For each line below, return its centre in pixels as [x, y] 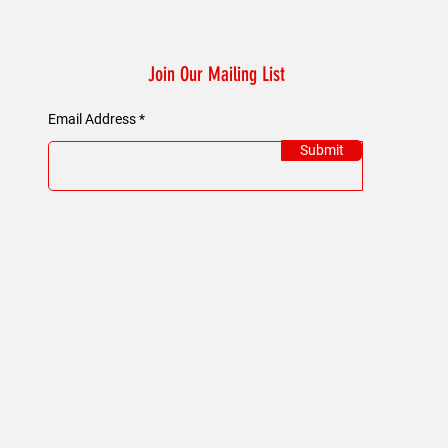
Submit [321, 149]
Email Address [92, 118]
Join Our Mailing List [216, 73]
